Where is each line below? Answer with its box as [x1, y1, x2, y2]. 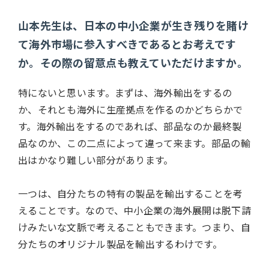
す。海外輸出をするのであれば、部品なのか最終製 [18, 119, 242, 134]
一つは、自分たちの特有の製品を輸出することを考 [18, 186, 243, 201]
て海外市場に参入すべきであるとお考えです [18, 36, 237, 52]
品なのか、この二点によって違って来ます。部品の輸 [18, 136, 250, 151]
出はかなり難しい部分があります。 [18, 153, 174, 168]
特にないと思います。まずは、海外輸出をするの [18, 85, 232, 100]
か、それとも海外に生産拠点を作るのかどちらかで [18, 102, 243, 117]
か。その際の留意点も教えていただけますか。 [18, 55, 248, 71]
